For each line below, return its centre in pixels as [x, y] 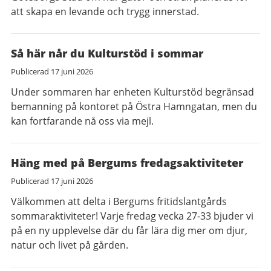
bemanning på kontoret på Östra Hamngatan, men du [134, 106]
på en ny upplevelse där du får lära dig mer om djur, [129, 230]
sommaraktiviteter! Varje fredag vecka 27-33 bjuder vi [132, 216]
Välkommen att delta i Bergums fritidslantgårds [119, 201]
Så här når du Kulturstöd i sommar [107, 53]
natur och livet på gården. [70, 245]
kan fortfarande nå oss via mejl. [82, 121]
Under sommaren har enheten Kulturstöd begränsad [132, 92]
